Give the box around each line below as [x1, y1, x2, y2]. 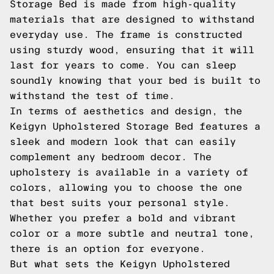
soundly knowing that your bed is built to [10, 75, 261, 86]
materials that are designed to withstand [10, 14, 254, 24]
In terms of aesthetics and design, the [10, 106, 242, 116]
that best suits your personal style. [10, 198, 230, 208]
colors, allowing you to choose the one [10, 182, 242, 193]
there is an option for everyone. [10, 243, 206, 254]
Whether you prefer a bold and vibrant [10, 213, 236, 223]
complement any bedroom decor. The [10, 152, 212, 162]
